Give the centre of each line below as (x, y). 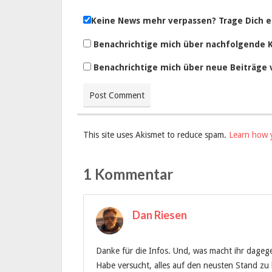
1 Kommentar (128, 174)
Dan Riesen (160, 215)
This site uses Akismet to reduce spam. (156, 135)
